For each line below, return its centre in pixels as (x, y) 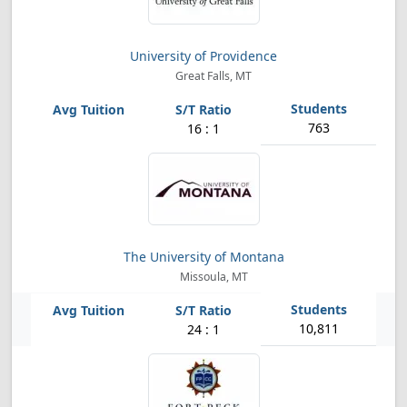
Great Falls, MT (213, 76)
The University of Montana (203, 257)
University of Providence (203, 56)
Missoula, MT (212, 277)
